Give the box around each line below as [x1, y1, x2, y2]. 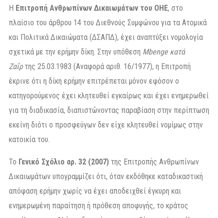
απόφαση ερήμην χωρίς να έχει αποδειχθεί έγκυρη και [9, 186, 181, 196]
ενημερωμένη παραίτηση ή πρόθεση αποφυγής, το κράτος [9, 200, 188, 210]
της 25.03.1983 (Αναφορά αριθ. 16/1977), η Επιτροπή [23, 61, 191, 71]
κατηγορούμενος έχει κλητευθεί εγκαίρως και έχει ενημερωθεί [9, 91, 209, 100]
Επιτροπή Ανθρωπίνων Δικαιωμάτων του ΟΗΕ [16, 3, 168, 13]
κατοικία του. [9, 134, 50, 144]
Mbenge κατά [143, 47, 185, 56]
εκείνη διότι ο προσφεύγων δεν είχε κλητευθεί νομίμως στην [9, 120, 203, 129]
